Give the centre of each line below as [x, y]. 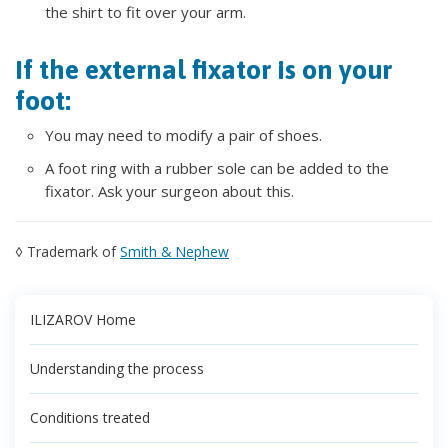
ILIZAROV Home [83, 320]
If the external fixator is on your [203, 70]
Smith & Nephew [174, 252]
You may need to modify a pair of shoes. [183, 135]
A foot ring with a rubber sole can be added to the [217, 168]
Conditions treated [90, 418]
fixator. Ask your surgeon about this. [169, 191]
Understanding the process [117, 369]
